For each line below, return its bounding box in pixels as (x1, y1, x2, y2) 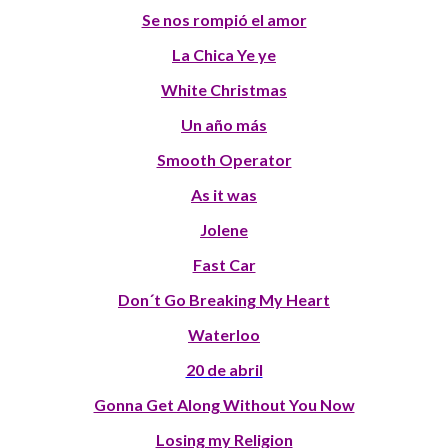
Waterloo (188, 324, 260, 344)
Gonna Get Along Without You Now (93, 394, 355, 414)
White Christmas (161, 79, 287, 99)
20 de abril (185, 359, 263, 379)
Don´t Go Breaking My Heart (118, 289, 330, 309)
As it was (191, 184, 257, 204)
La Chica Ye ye (172, 44, 276, 64)
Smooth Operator (156, 149, 292, 169)
